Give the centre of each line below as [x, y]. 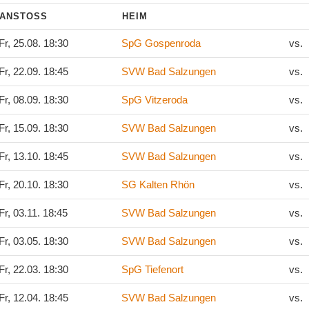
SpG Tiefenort [152, 269]
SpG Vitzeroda [154, 100]
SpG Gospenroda [161, 43]
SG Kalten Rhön [159, 185]
